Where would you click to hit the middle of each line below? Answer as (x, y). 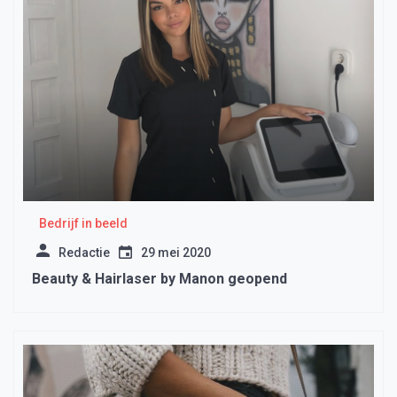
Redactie (84, 253)
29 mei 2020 (176, 253)
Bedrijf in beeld (83, 224)
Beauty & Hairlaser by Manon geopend (160, 279)
